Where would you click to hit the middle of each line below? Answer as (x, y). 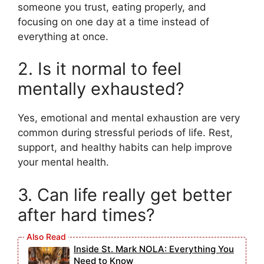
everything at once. (63, 36)
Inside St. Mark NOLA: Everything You (154, 249)
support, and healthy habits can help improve (125, 148)
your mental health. (63, 162)
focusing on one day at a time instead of (113, 22)
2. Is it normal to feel (100, 69)
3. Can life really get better (125, 194)
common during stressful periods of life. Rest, (125, 133)
